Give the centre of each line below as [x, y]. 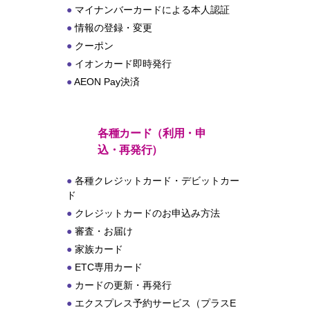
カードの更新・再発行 [124, 285]
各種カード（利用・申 [152, 133]
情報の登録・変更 [114, 28]
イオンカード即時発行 [124, 64]
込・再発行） [130, 150]
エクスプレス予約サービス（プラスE [156, 303]
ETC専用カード [109, 267]
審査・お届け [104, 231]
